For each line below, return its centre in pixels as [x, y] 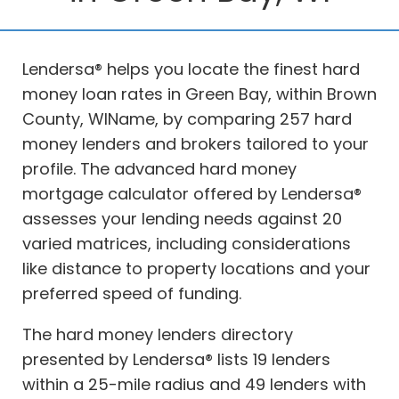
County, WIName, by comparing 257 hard [187, 119]
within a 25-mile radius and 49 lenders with [194, 384]
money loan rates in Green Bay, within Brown [199, 94]
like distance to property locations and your [196, 269]
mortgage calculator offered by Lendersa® [192, 194]
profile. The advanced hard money [159, 169]
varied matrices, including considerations [187, 244]
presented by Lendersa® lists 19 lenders [176, 359]
